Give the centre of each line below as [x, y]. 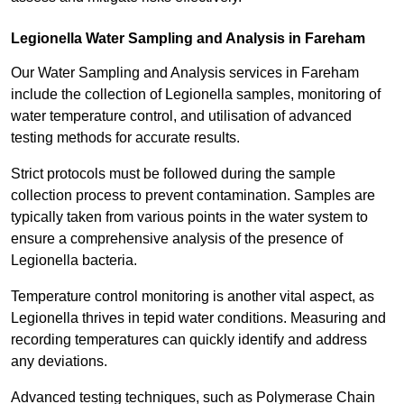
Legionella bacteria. [76, 261]
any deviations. [59, 362]
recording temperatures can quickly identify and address [189, 340]
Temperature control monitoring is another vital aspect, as [193, 297]
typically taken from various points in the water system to [189, 217]
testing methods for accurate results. [125, 138]
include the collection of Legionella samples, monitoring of [196, 95]
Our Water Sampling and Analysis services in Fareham [185, 73]
